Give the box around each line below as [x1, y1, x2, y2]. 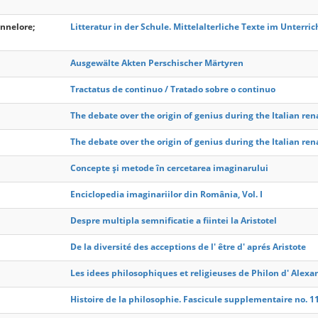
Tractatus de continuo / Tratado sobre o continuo [70, 83, 275, 95]
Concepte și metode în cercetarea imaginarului [70, 162, 268, 174]
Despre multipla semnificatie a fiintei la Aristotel [70, 214, 277, 226]
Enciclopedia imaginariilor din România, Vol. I [70, 188, 263, 200]
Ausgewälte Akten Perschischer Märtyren [70, 57, 243, 69]
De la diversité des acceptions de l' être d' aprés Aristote [70, 241, 306, 253]
